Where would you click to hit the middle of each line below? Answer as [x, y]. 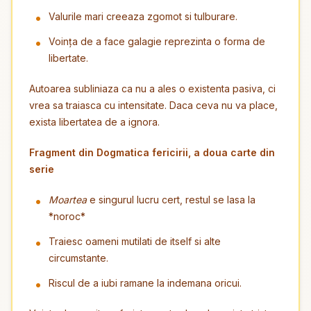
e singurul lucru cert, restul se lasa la [171, 200]
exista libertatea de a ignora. [94, 122]
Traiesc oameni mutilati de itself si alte [135, 241]
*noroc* [67, 216]
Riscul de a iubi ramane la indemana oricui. [145, 283]
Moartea [68, 200]
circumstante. [78, 258]
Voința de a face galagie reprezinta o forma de [157, 41]
